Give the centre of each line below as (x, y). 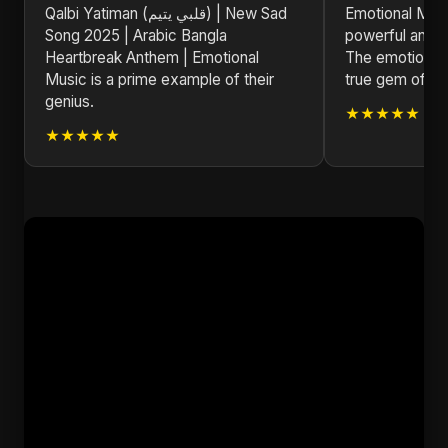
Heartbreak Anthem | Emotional (152, 57)
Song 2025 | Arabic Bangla (136, 35)
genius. (69, 101)
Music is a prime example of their (159, 79)
